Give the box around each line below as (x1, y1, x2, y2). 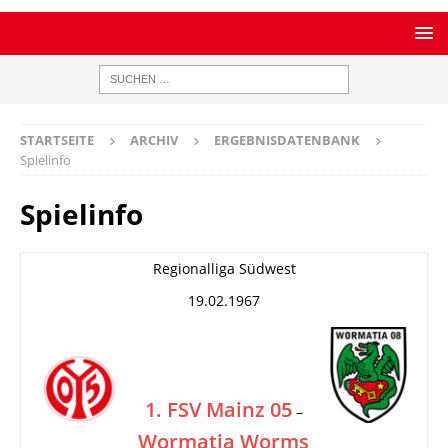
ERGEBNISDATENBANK (214, 131, 360, 149)
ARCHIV (130, 131, 178, 149)
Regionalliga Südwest (152, 259, 296, 278)
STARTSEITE (20, 131, 94, 149)
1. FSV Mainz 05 (144, 396, 292, 423)
